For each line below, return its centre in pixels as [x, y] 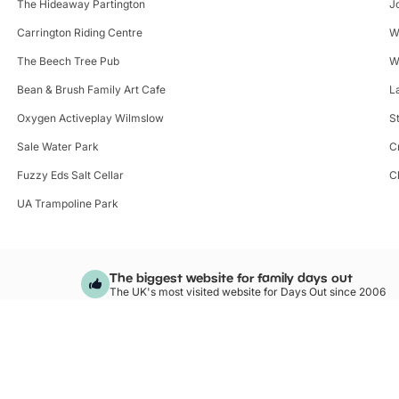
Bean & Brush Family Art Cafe [91, 89]
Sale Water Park [57, 146]
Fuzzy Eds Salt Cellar [70, 175]
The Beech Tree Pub [68, 61]
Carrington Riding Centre [79, 32]
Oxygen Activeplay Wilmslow [90, 118]
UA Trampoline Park [67, 203]
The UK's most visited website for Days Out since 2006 [247, 291]
